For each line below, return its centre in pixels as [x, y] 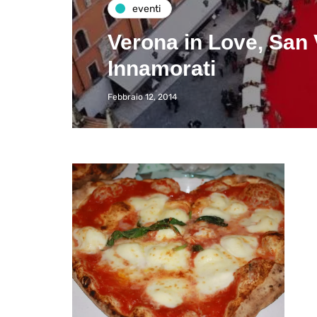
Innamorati [162, 68]
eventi [146, 8]
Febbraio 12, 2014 [142, 97]
